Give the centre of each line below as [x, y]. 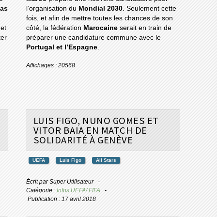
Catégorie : [41, 191]
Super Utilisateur [71, 182]
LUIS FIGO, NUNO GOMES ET [96, 121]
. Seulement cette [149, 9]
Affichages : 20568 [50, 66]
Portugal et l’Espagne [62, 47]
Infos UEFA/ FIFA [78, 191]
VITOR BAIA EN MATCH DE [90, 131]
